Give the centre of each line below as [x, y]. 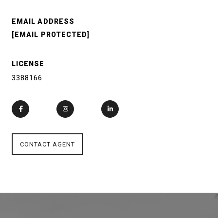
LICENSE [28, 64]
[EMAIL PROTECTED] [51, 34]
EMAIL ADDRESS [43, 21]
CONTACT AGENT [47, 144]
